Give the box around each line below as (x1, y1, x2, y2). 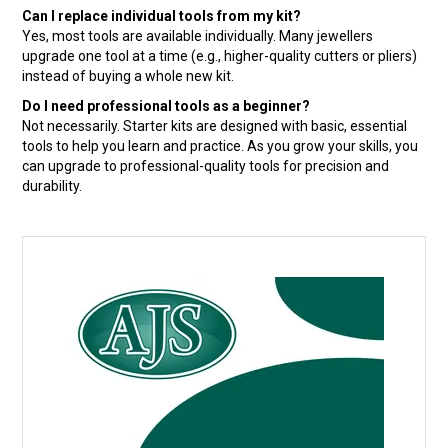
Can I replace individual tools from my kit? (22, 7, 302, 24)
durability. (22, 177, 83, 194)
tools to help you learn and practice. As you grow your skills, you (22, 137, 419, 154)
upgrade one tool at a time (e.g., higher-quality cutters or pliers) (22, 47, 418, 64)
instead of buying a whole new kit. (22, 67, 235, 84)
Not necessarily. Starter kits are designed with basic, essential (22, 117, 408, 134)
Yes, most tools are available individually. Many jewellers (22, 27, 374, 44)
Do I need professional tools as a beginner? (22, 97, 311, 114)
